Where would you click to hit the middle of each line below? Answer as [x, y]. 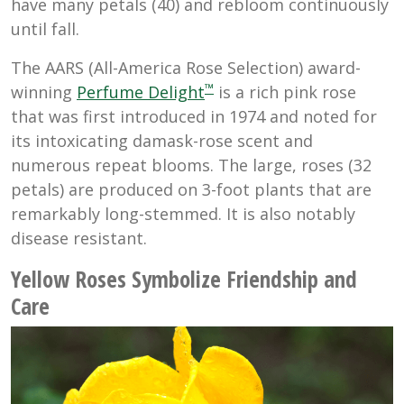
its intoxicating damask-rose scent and [162, 141]
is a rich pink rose [285, 92]
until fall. [45, 29]
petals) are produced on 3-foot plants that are [191, 190]
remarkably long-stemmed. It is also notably [183, 214]
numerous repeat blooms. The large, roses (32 [191, 165]
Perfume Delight [141, 92]
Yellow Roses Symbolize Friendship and [184, 279]
